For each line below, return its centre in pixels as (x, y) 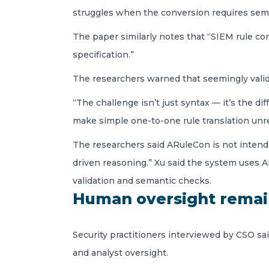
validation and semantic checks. (142, 181)
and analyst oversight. (120, 253)
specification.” (103, 55)
